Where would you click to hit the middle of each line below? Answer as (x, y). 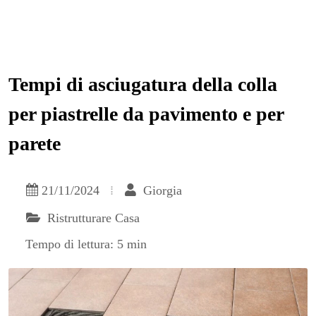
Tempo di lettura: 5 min (86, 244)
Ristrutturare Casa (92, 218)
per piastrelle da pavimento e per (146, 114)
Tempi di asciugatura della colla (143, 84)
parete (35, 144)
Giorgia (161, 190)
